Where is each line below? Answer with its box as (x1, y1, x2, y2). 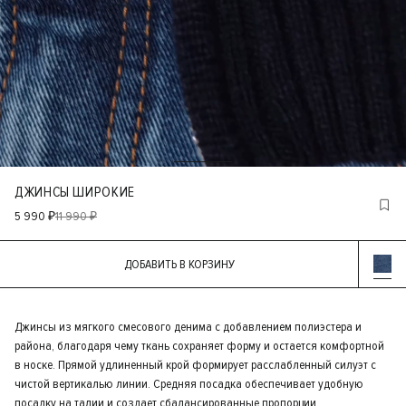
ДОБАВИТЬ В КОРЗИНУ (188, 256, 235, 272)
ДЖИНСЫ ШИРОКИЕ (14, 183, 135, 201)
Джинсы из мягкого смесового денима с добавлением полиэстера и (14, 319, 362, 334)
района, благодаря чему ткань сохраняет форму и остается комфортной (14, 338, 384, 353)
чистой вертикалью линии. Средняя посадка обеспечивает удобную (14, 376, 363, 391)
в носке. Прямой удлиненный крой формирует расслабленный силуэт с (14, 357, 376, 372)
